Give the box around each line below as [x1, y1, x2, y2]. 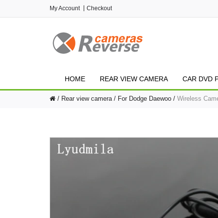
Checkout [87, 5, 112, 12]
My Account [50, 5, 80, 12]
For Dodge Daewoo [118, 95, 171, 102]
